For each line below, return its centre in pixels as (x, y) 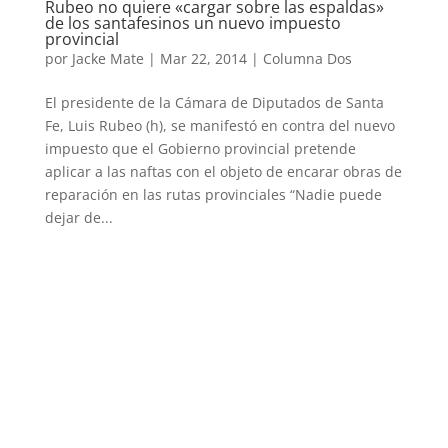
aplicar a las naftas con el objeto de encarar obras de (223, 172)
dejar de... (78, 218)
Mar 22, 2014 (203, 59)
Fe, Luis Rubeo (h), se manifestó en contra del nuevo (219, 126)
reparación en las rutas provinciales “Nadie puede (213, 195)
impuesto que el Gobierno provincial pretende (200, 149)
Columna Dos (307, 59)
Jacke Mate (107, 59)
